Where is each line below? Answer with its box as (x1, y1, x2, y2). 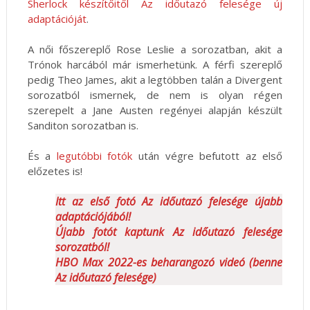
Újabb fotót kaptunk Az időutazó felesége (55, 224, 283, 240)
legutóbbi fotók (56, 149, 133, 163)
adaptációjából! (55, 209, 131, 225)
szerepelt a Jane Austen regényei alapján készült (27, 103, 283, 118)
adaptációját (27, 12, 86, 26)
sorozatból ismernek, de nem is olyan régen (27, 88, 283, 102)
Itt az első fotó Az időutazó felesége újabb (55, 194, 283, 210)
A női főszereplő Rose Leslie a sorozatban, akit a (27, 42, 283, 57)
